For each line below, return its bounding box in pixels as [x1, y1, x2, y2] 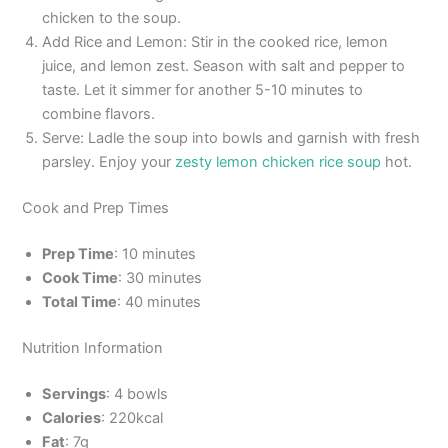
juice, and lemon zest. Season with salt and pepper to [42, 57, 406, 76]
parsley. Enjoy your [42, 153, 176, 172]
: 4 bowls [106, 384, 169, 403]
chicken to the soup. [42, 9, 182, 28]
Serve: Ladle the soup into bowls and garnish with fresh [42, 129, 421, 148]
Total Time [42, 292, 118, 311]
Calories [42, 408, 102, 427]
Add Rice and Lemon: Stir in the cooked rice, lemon [42, 33, 389, 52]
